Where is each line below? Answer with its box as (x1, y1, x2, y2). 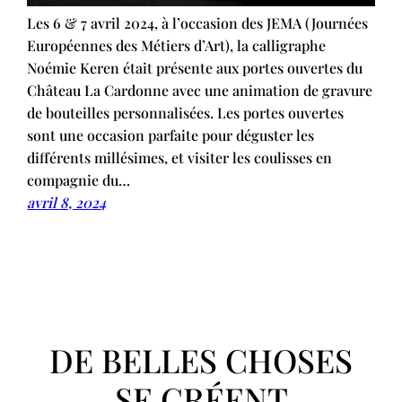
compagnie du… (27, 170, 131, 189)
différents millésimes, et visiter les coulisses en (27, 148, 333, 167)
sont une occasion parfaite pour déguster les (27, 126, 315, 144)
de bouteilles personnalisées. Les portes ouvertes (27, 103, 345, 122)
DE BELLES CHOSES (49, 337, 353, 381)
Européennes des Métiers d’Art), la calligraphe (27, 36, 327, 55)
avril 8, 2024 (27, 193, 107, 212)
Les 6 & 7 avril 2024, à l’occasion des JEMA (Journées (27, 13, 369, 32)
